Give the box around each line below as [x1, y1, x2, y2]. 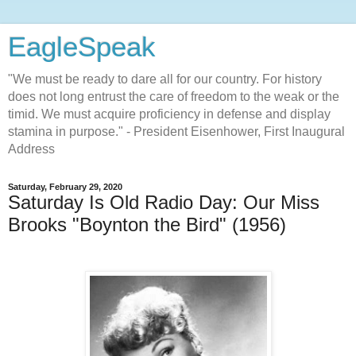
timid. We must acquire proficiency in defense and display [8, 107, 331, 121]
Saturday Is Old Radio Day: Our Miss [8, 192, 319, 213]
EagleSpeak [8, 32, 156, 62]
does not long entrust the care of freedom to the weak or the [8, 90, 339, 103]
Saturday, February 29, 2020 [8, 182, 122, 192]
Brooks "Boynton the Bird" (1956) [8, 214, 286, 235]
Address [8, 142, 55, 156]
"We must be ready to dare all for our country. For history [8, 72, 322, 86]
